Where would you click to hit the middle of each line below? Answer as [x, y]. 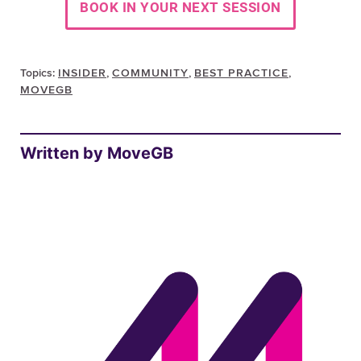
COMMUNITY [150, 73]
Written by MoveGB [97, 153]
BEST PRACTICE [241, 73]
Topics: [39, 73]
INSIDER [82, 73]
